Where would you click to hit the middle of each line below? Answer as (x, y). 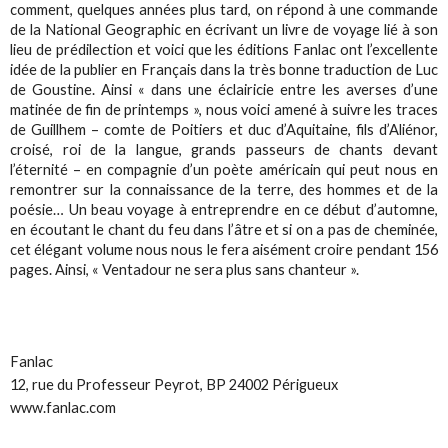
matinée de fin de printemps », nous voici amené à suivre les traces (224, 109)
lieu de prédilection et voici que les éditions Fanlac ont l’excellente (224, 49)
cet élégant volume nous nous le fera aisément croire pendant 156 (224, 249)
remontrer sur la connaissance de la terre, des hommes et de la (224, 189)
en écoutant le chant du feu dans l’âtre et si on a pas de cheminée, (224, 229)
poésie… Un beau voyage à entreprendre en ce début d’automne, (224, 209)
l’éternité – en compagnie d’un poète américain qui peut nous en (224, 169)
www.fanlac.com (63, 408)
